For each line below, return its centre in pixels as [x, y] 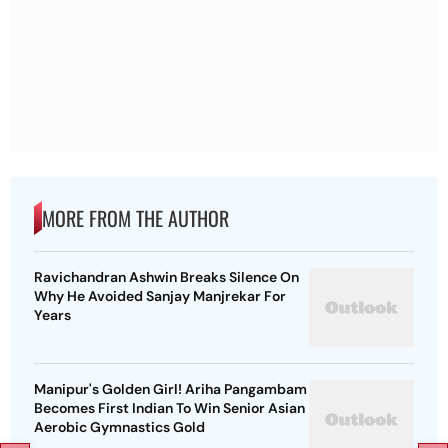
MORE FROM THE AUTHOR [135, 218]
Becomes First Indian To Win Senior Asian [169, 408]
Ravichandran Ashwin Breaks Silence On [166, 277]
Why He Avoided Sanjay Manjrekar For [160, 296]
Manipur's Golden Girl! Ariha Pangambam [170, 389]
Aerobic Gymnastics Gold [119, 427]
